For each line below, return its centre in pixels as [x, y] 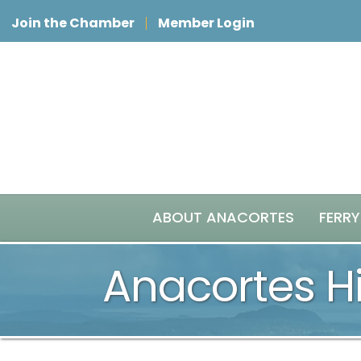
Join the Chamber [73, 23]
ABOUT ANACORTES [223, 217]
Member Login [206, 23]
